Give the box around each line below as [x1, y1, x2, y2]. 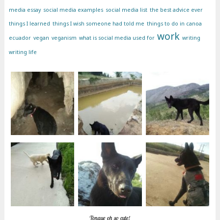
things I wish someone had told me [52, 20, 144, 27]
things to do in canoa [146, 20, 202, 27]
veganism [51, 34, 77, 42]
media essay [8, 6, 41, 14]
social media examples [43, 6, 103, 14]
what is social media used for [79, 34, 155, 42]
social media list [105, 6, 147, 14]
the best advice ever [149, 6, 203, 14]
